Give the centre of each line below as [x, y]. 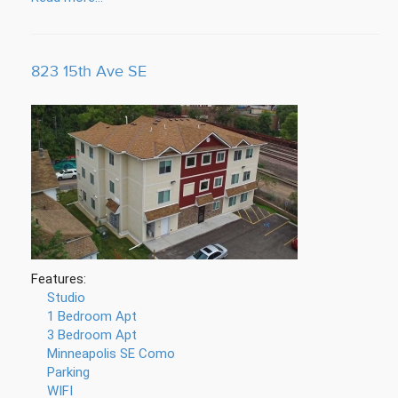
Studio [66, 298]
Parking [68, 372]
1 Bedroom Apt [92, 316]
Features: [59, 279]
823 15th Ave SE [89, 72]
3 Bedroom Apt [92, 335]
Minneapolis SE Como [111, 354]
